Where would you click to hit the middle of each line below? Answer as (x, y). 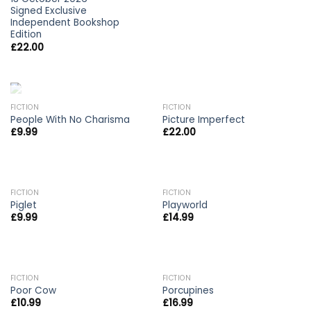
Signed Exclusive (48, 11)
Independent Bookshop (65, 23)
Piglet (23, 205)
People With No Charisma (70, 120)
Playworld (185, 205)
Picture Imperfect (203, 120)
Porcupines (188, 290)
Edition (26, 35)
